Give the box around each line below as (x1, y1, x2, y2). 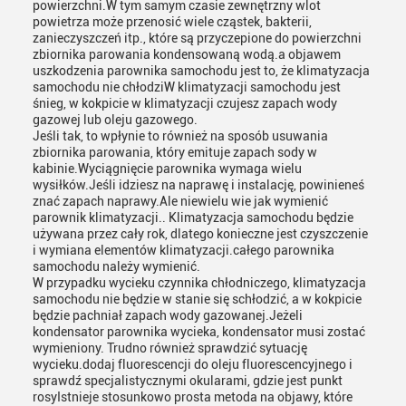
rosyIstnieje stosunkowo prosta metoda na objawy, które (33, 390, 353, 404)
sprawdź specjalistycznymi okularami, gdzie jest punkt (33, 373, 343, 388)
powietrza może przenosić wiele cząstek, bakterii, (33, 14, 312, 29)
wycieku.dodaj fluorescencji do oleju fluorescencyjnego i (33, 357, 353, 372)
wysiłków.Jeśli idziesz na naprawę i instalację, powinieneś (33, 178, 364, 192)
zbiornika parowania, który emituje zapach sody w (33, 145, 317, 159)
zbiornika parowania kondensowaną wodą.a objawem (33, 47, 341, 62)
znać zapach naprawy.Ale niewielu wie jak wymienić (33, 194, 328, 208)
